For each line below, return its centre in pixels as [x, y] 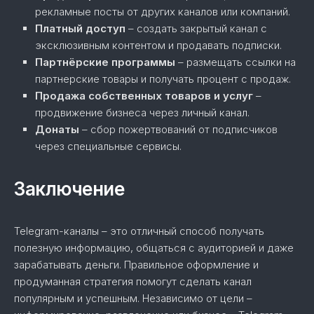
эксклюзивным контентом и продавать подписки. [158, 46]
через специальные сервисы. [108, 146]
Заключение [69, 189]
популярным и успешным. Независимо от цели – [133, 299]
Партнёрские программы [105, 62]
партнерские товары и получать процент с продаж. [163, 79]
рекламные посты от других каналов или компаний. [163, 12]
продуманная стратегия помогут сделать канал [133, 282]
